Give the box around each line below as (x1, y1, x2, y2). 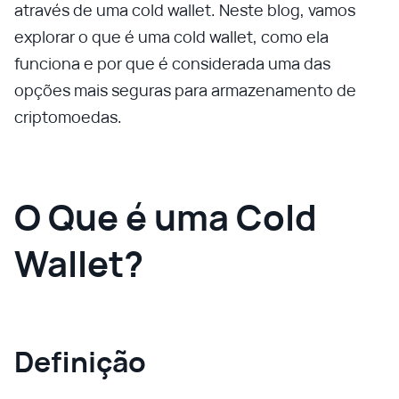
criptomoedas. (14, 106, 122, 127)
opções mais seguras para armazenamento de (14, 79, 356, 101)
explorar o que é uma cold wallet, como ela (14, 26, 329, 47)
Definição (14, 342, 146, 381)
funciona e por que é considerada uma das (14, 53, 330, 74)
